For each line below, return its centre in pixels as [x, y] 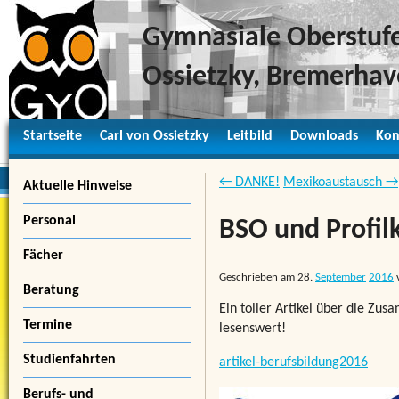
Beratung [51, 290]
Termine [48, 325]
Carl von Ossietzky [155, 136]
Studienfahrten [69, 360]
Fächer [43, 256]
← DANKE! [249, 183]
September [341, 277]
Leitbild [250, 136]
